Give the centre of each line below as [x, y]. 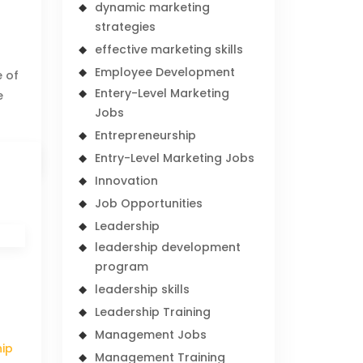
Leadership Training [153, 312]
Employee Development [165, 72]
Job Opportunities [149, 203]
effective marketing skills [169, 49]
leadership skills [143, 289]
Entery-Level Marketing [162, 93]
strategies [126, 27]
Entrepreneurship [146, 135]
